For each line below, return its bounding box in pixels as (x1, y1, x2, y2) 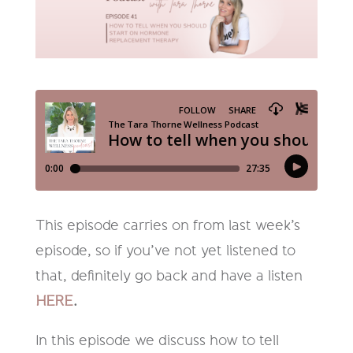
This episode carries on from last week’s (35, 218, 300, 233)
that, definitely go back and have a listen (35, 269, 303, 284)
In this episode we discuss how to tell (35, 333, 279, 348)
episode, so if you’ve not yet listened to (35, 243, 295, 258)
